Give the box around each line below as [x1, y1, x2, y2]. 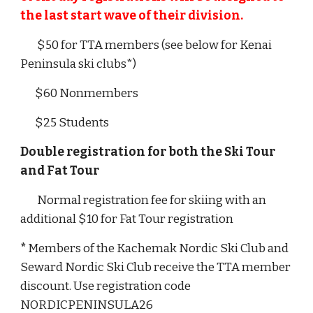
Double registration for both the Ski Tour [20, 145, 276, 159]
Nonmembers [57, 86, 141, 101]
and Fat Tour [20, 163, 102, 178]
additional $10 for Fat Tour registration [20, 212, 234, 226]
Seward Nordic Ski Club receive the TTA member [20, 260, 291, 275]
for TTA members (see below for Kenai [59, 38, 272, 52]
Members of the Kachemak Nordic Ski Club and [28, 241, 289, 256]
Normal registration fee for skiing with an [37, 193, 267, 208]
